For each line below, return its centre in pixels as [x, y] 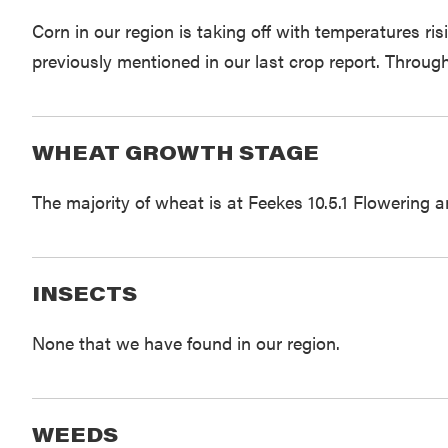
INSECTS [84, 293]
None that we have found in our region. [185, 343]
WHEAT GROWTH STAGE [175, 152]
